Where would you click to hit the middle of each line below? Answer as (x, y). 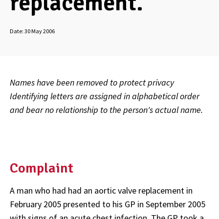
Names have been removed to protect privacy (92, 82)
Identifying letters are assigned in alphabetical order (105, 96)
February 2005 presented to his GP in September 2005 (108, 204)
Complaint (42, 168)
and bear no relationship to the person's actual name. (106, 110)
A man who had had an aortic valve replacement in (101, 191)
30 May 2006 (40, 31)
